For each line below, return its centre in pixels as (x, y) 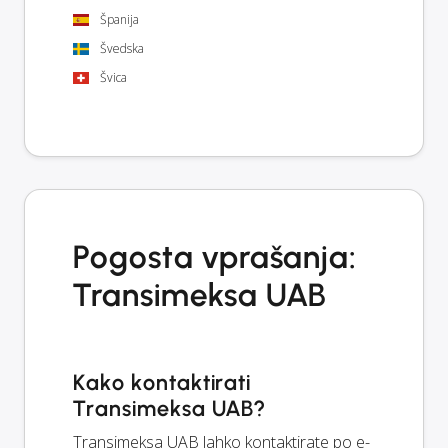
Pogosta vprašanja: (215, 257)
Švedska (122, 48)
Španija (119, 19)
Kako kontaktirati (162, 383)
